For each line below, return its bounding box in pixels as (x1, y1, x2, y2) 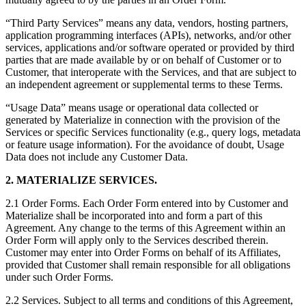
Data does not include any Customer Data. (5, 151, 188, 163)
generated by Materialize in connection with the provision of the (5, 114, 280, 126)
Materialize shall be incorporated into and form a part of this (5, 210, 262, 222)
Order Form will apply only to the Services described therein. (5, 234, 268, 247)
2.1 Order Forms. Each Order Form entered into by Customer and (5, 197, 288, 210)
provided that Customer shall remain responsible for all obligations (5, 259, 290, 271)
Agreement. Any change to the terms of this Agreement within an (5, 222, 286, 234)
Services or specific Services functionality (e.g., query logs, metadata (5, 126, 301, 139)
